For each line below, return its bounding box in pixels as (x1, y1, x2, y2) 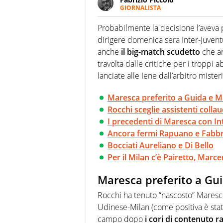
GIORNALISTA (120, 3, 161, 12)
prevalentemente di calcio (120, 30, 207, 40)
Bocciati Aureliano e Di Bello (108, 140, 214, 151)
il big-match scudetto (119, 46, 200, 58)
